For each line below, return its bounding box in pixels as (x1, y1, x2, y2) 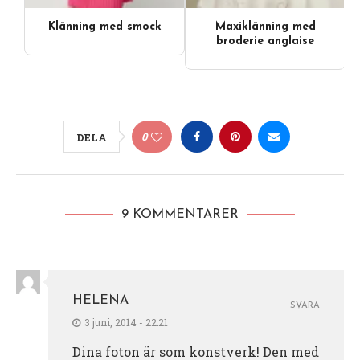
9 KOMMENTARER (121, 207, 239, 221)
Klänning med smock (47, 20, 162, 33)
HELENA (72, 293, 129, 307)
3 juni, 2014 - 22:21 (84, 315, 168, 329)
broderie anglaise (216, 35, 314, 47)
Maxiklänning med (215, 20, 316, 33)
